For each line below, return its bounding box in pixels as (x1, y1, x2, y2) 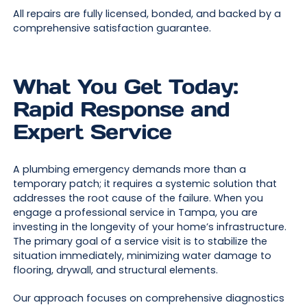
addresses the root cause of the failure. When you (12, 191, 263, 206)
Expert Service (12, 118, 172, 145)
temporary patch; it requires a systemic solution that (12, 177, 277, 191)
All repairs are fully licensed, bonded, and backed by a (12, 6, 281, 21)
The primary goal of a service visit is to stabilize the (12, 234, 267, 249)
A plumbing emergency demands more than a (12, 162, 246, 177)
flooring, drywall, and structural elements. (12, 263, 218, 278)
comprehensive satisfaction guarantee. (12, 21, 211, 35)
